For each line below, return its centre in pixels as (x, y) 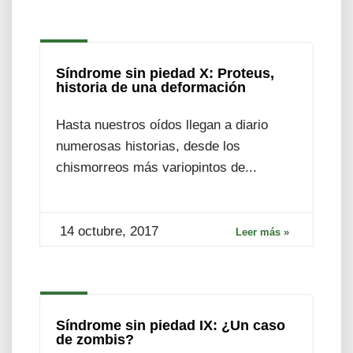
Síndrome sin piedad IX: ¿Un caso (171, 325)
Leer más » (262, 232)
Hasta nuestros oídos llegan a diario (162, 124)
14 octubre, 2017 (109, 231)
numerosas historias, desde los (148, 146)
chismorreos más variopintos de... (156, 167)
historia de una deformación (151, 87)
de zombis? (95, 339)
